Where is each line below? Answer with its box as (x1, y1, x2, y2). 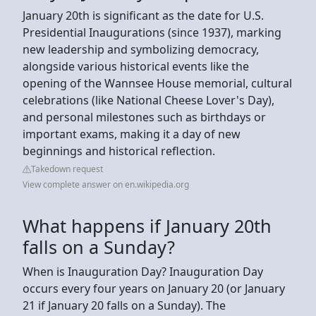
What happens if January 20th (23, 213, 272, 238)
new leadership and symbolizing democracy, (23, 41, 259, 57)
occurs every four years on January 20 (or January (23, 280, 285, 296)
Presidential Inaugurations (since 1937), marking (23, 24, 281, 40)
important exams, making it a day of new (23, 126, 241, 142)
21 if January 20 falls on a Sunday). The (23, 297, 226, 313)
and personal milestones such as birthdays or (23, 109, 266, 125)
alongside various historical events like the (23, 58, 249, 74)
